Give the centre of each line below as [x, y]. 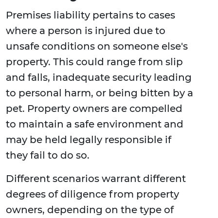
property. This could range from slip [94, 62]
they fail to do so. [48, 155]
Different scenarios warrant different [96, 179]
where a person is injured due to [86, 31]
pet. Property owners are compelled [94, 109]
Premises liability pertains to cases [91, 15]
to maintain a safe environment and [95, 124]
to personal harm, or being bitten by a [100, 93]
